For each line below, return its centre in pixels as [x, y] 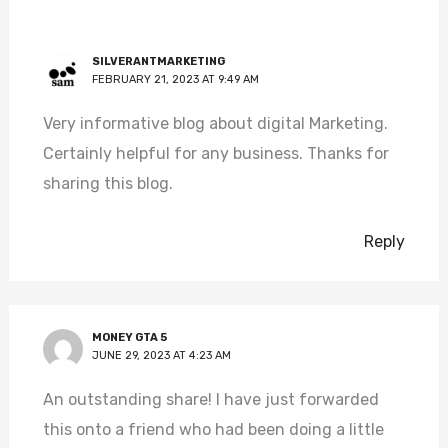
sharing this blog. [107, 183]
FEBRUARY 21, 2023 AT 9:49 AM [175, 79]
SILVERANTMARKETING [158, 61]
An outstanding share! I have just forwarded [210, 399]
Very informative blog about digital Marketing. [215, 123]
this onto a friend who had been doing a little [213, 429]
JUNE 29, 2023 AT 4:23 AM [161, 355]
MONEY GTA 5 [129, 337]
